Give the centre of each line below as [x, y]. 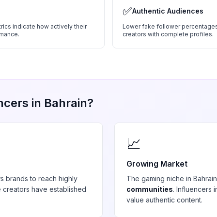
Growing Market [157, 164]
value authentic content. [164, 200]
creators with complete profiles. [168, 34]
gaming [153, 178]
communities [150, 189]
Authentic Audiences [168, 11]
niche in [179, 178]
